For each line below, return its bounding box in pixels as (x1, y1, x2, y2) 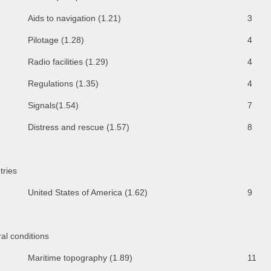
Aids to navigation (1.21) (28, 13, 121, 23)
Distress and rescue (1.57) (28, 122, 129, 132)
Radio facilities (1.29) (28, 56, 108, 67)
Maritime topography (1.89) (28, 252, 132, 263)
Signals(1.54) (28, 100, 79, 110)
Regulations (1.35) (28, 78, 99, 88)
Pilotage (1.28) (28, 34, 84, 45)
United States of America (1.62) (28, 187, 148, 197)
